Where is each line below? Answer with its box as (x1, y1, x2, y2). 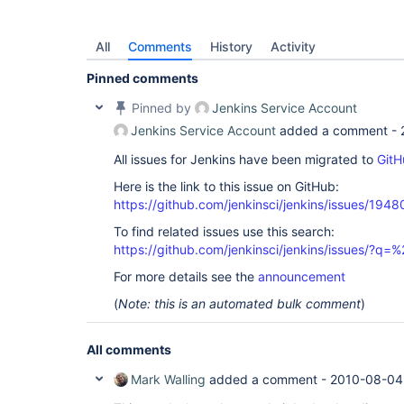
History (210, 39, 252, 54)
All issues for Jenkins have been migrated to (114, 151, 377, 167)
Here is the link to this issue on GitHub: (114, 179, 339, 194)
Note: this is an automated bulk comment (118, 296, 361, 311)
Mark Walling (131, 372, 206, 387)
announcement (258, 269, 345, 284)
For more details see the (114, 269, 258, 284)
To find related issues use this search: (114, 224, 335, 239)
